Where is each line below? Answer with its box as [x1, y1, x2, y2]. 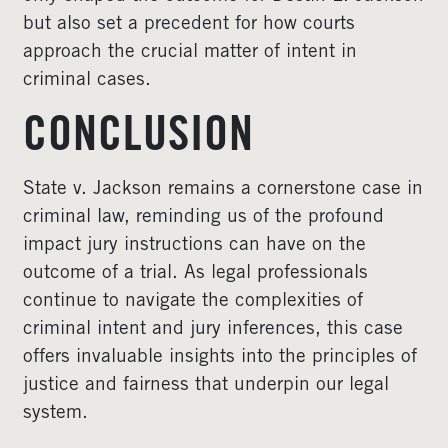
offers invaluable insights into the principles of [23, 348, 417, 367]
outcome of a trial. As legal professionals [23, 264, 368, 283]
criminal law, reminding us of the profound [23, 208, 384, 227]
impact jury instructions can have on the [23, 236, 366, 255]
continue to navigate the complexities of [23, 292, 363, 311]
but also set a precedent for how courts [23, 15, 355, 34]
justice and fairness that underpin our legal [23, 376, 389, 395]
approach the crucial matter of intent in [23, 43, 357, 62]
